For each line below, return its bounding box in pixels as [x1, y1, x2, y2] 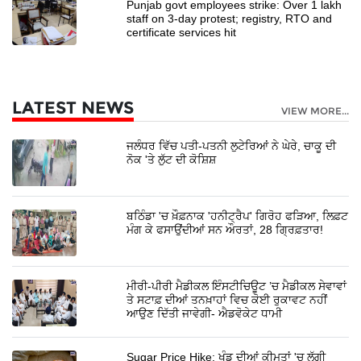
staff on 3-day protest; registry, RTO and [127, 11, 333, 25]
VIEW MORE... [281, 104, 349, 117]
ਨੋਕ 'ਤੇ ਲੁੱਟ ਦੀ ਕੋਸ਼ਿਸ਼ [127, 152, 217, 166]
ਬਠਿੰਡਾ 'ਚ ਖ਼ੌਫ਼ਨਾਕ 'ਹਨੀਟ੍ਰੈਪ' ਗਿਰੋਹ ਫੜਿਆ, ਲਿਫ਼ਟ [127, 209, 349, 222]
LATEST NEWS [12, 97, 134, 118]
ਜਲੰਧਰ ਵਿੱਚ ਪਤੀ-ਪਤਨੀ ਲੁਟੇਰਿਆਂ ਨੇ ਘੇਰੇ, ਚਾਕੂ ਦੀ [127, 139, 337, 152]
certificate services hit [127, 25, 237, 39]
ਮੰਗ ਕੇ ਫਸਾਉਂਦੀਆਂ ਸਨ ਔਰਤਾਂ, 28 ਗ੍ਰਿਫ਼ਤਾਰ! [127, 222, 324, 236]
